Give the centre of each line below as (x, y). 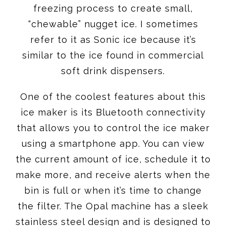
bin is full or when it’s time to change (113, 190)
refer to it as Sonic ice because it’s (113, 39)
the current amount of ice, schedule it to (113, 159)
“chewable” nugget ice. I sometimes (113, 24)
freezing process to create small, (113, 8)
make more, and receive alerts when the (113, 175)
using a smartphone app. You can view (113, 143)
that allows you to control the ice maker (113, 128)
